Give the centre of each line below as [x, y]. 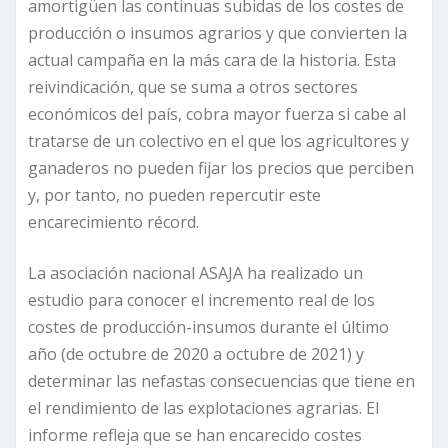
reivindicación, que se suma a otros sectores [193, 86]
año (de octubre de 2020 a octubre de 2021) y [196, 353]
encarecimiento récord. [115, 221]
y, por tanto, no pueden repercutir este [174, 194]
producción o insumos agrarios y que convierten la [217, 32]
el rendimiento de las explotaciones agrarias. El [203, 407]
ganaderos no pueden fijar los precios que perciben [221, 167]
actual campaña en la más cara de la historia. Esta [212, 59]
